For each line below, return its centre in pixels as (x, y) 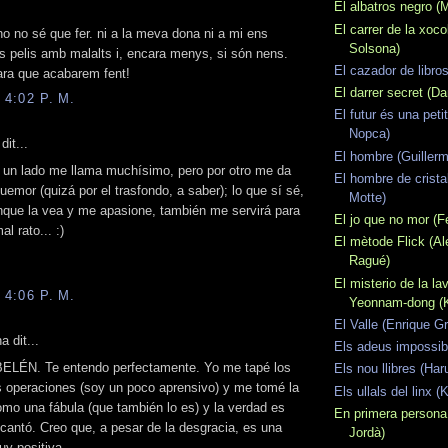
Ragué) (369, 261)
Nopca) (369, 134)
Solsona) (374, 48)
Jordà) (367, 432)
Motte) (367, 197)
